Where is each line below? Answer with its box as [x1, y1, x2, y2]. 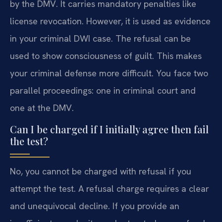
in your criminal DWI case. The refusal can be [10, 33, 191, 45]
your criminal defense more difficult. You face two [10, 67, 208, 79]
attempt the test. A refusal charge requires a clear [10, 183, 209, 195]
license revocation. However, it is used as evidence [10, 15, 211, 27]
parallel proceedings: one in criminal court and [10, 85, 196, 97]
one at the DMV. [10, 102, 74, 114]
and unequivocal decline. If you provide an [10, 200, 179, 212]
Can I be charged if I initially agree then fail [10, 122, 209, 136]
